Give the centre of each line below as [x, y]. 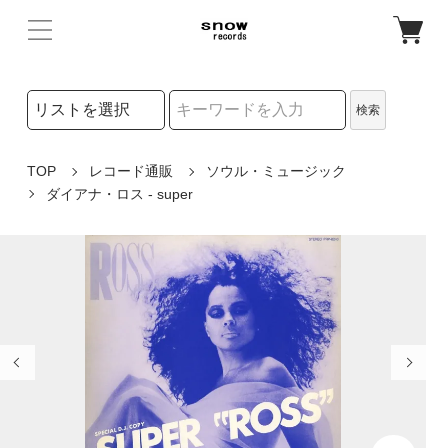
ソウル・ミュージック [275, 171]
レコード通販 [130, 171]
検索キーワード [74, 139]
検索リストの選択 [81, 99]
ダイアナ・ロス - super [119, 193]
